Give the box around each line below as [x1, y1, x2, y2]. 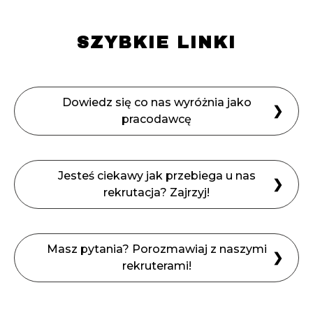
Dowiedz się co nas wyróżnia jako [61, 96, 252, 110]
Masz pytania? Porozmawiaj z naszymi [46, 242, 267, 256]
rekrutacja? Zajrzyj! [103, 186, 210, 200]
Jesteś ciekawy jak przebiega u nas [57, 169, 256, 183]
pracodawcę [122, 112, 191, 126]
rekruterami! [122, 259, 191, 273]
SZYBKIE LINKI [77, 34, 236, 52]
